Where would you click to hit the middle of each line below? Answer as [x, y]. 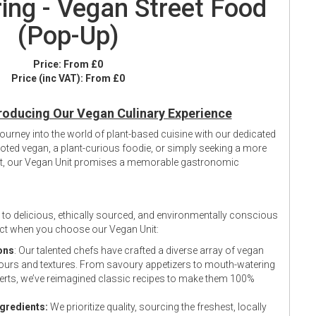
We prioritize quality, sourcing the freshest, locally [157, 307]
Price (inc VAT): [48, 79]
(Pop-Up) [68, 36]
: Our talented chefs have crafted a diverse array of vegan [139, 251]
